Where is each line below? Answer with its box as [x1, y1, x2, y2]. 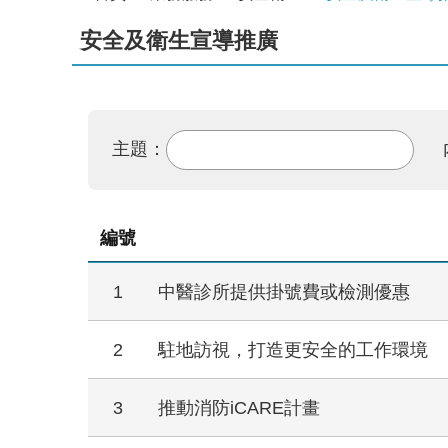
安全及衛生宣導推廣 [80, 28, 278, 54]
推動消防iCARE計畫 [158, 397, 320, 419]
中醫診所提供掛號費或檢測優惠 [158, 281, 410, 303]
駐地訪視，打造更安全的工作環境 [158, 339, 428, 361]
